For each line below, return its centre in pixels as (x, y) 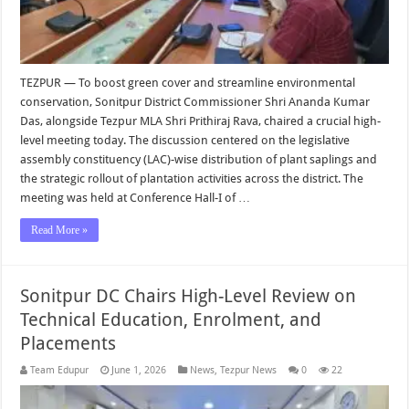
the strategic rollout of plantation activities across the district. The (192, 178)
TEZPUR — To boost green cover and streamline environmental (188, 82)
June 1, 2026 (139, 370)
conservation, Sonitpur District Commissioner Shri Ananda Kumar (195, 101)
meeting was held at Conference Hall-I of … (136, 197)
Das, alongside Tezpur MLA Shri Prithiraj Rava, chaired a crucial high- (201, 121)
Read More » (60, 230)
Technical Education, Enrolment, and (171, 319)
